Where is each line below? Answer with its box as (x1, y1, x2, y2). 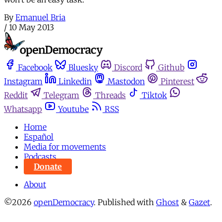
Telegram (44, 90, 79, 100)
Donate (34, 162, 62, 171)
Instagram (4, 76, 43, 86)
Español (24, 132, 54, 142)
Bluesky (68, 62, 98, 72)
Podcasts (24, 152, 56, 162)
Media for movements (24, 142, 106, 152)
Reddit (4, 90, 28, 100)
